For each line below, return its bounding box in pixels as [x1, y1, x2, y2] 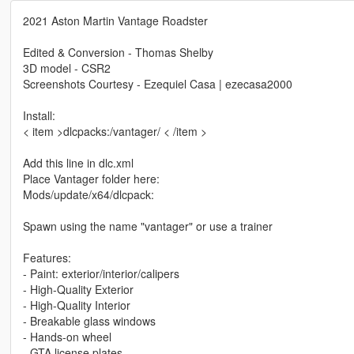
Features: [22, 250, 71, 266]
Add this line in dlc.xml [22, 155, 134, 171]
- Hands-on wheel [22, 329, 111, 345]
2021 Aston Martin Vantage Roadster [22, 13, 208, 29]
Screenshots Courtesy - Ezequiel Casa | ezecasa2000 [22, 76, 292, 92]
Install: [22, 107, 55, 124]
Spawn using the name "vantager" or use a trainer [22, 218, 273, 235]
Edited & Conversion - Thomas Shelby [22, 44, 213, 61]
